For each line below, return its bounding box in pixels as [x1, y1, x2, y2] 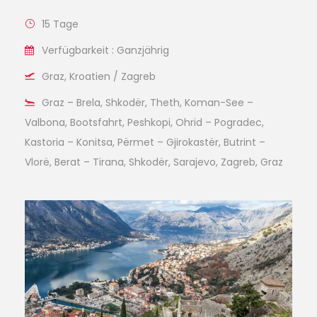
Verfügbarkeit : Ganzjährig [42, 42, 169, 57]
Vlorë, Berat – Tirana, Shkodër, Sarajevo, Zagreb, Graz [25, 154, 283, 169]
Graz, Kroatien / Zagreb [42, 69, 156, 83]
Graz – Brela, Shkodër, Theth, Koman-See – [42, 95, 253, 110]
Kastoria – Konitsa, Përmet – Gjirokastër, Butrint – [25, 134, 265, 149]
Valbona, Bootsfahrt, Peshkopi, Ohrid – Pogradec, [25, 115, 264, 129]
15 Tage [42, 16, 79, 31]
